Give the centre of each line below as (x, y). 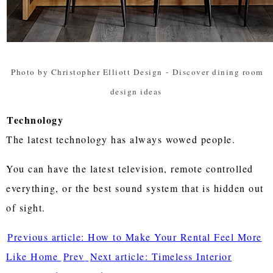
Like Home (34, 256)
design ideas (136, 91)
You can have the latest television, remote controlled (130, 168)
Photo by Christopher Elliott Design (87, 72)
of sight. (28, 207)
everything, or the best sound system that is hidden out (135, 188)
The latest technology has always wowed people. (123, 139)
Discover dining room (218, 72)
